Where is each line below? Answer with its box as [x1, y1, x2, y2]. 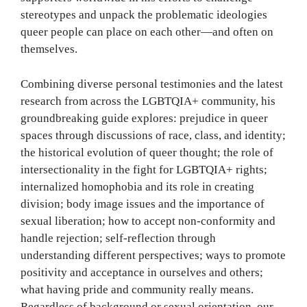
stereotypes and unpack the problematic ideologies [21, 8, 267, 22]
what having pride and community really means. [21, 282, 254, 296]
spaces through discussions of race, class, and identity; [21, 128, 286, 142]
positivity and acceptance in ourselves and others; [21, 265, 263, 279]
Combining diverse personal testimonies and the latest [21, 77, 283, 90]
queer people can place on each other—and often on [21, 25, 273, 39]
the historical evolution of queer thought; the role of [21, 145, 273, 159]
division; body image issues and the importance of [21, 197, 265, 210]
